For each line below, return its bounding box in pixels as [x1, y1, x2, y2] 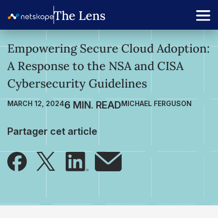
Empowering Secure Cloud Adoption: [7, 41, 210, 56]
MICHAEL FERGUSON [121, 99, 192, 108]
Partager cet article [7, 126, 97, 137]
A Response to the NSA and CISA [7, 58, 183, 73]
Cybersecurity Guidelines [7, 76, 147, 91]
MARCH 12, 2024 [7, 99, 64, 108]
